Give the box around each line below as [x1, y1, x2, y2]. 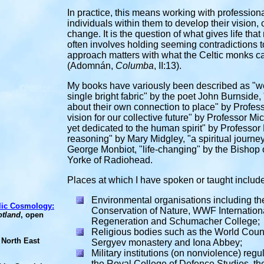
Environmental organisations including [91, 195, 254, 205]
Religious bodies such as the [91, 227, 212, 237]
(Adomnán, [67, 61, 113, 71]
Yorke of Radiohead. [67, 155, 153, 165]
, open [21, 210, 44, 219]
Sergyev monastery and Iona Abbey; [91, 237, 242, 247]
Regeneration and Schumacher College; [91, 216, 260, 226]
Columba [113, 61, 154, 71]
